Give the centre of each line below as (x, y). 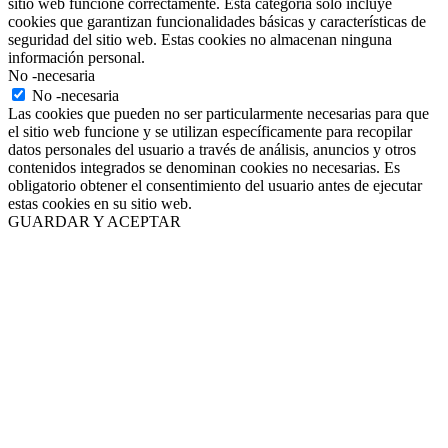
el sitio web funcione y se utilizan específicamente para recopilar (210, 132)
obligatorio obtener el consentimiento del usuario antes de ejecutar (215, 186)
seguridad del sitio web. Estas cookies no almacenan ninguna (200, 40)
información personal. (76, 58)
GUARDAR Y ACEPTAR (94, 222)
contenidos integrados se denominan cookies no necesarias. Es (204, 168)
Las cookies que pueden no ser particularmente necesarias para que (218, 114)
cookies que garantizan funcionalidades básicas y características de (217, 22)
